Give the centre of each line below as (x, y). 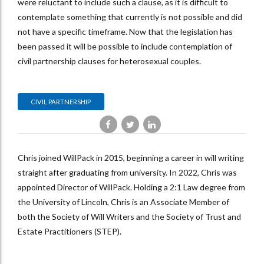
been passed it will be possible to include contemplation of (125, 46)
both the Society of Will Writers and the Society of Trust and (129, 217)
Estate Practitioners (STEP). (70, 232)
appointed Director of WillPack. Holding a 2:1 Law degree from (131, 187)
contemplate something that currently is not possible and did (130, 16)
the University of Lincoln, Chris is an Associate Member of (123, 202)
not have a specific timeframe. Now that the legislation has (125, 31)
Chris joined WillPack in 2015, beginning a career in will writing (131, 158)
